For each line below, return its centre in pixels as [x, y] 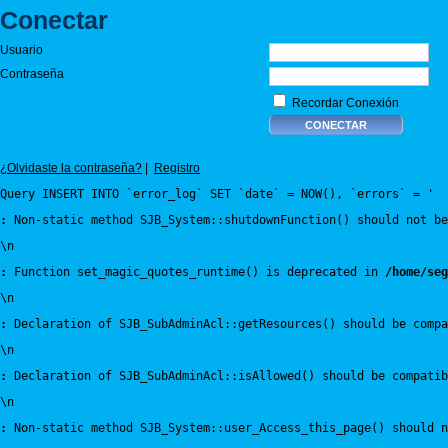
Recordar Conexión [343, 103]
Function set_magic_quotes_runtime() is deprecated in [196, 272]
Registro [177, 168]
